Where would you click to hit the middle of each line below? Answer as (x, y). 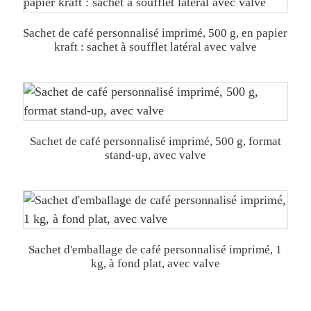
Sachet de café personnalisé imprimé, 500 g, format (155, 141)
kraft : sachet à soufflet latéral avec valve (155, 47)
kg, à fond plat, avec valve (155, 263)
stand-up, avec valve (155, 155)
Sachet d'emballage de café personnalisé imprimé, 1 (155, 250)
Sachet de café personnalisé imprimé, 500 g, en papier (155, 33)
